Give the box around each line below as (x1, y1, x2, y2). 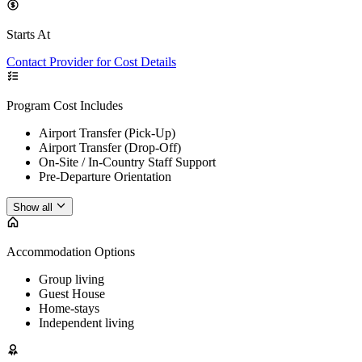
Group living (39, 271, 104, 286)
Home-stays (39, 301, 99, 315)
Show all (13, 200, 53, 213)
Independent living (39, 315, 134, 330)
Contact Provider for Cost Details (6, 55, 176, 69)
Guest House (39, 286, 105, 301)
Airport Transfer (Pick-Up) (39, 126, 175, 141)
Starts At (6, 27, 50, 42)
